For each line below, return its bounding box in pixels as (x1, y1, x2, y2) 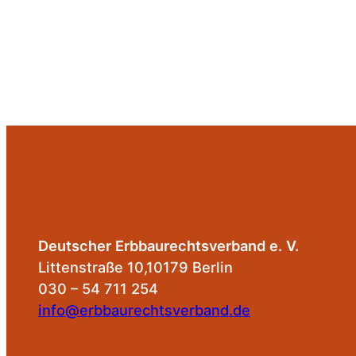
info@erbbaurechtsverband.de (38, 301, 250, 319)
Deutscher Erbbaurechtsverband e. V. (38, 237, 299, 255)
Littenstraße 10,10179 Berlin (38, 258, 233, 277)
